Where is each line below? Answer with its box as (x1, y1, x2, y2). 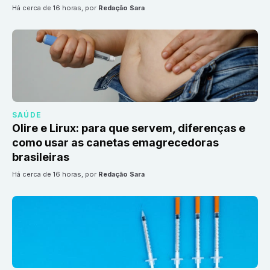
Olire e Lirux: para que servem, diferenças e (12, 122, 245, 135)
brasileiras (12, 151, 69, 164)
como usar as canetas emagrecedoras (12, 136, 219, 149)
